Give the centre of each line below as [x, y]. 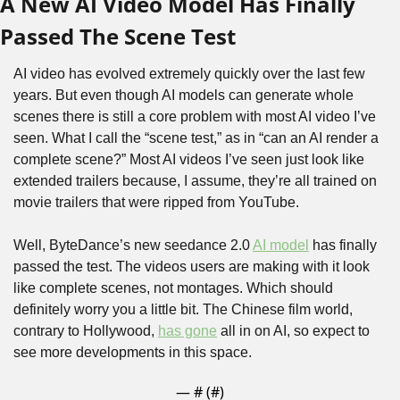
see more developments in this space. [133, 353]
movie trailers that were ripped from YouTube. [156, 203]
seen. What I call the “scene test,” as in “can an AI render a [196, 138]
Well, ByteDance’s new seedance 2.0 [133, 246]
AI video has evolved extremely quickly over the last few [189, 74]
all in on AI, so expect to [293, 331]
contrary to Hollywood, [86, 331]
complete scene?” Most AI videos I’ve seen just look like [189, 160]
